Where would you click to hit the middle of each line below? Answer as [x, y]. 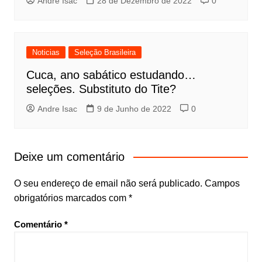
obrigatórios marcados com [71, 198]
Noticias [46, 53]
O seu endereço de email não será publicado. [108, 184]
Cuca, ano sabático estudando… [111, 75]
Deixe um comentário [69, 157]
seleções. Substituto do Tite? [101, 89]
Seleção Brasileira [105, 53]
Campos [222, 184]
